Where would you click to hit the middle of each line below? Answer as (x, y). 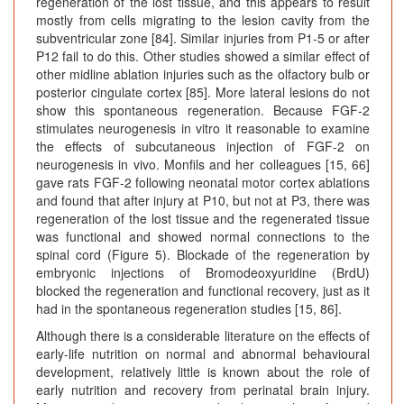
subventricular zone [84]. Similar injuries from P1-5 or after (203, 38)
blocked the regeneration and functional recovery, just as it (203, 291)
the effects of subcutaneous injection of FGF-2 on (203, 147)
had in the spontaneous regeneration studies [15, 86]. (189, 309)
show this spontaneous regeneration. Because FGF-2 (203, 110)
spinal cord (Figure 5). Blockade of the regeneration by (203, 255)
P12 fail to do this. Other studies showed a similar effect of (203, 56)
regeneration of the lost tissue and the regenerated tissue (203, 219)
